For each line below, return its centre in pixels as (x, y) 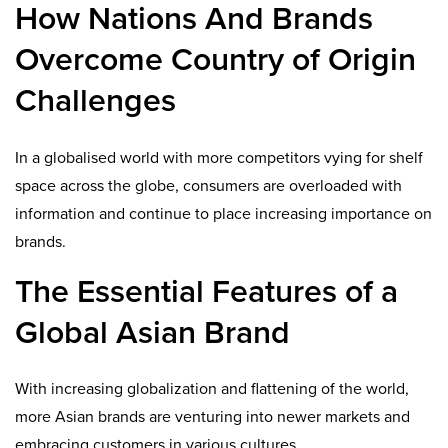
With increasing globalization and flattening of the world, (212, 389)
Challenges (95, 101)
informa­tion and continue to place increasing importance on (223, 213)
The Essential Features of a (206, 291)
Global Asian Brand (152, 332)
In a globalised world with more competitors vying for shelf (219, 157)
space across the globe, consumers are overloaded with (208, 185)
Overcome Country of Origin (215, 60)
